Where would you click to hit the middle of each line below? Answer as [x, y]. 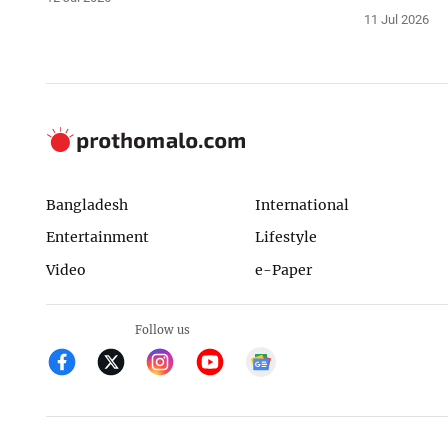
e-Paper [283, 270]
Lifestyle [285, 237]
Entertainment [97, 237]
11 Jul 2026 [397, 19]
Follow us [162, 329]
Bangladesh [86, 204]
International [301, 204]
